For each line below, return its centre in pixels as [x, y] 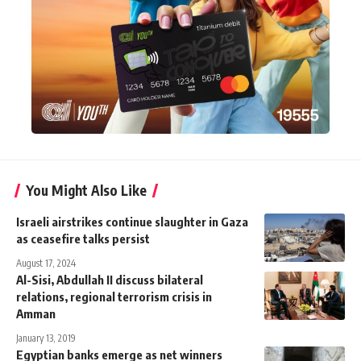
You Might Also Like [86, 190]
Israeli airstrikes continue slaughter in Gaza [132, 221]
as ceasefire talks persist [83, 238]
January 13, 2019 [46, 338]
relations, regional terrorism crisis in [114, 296]
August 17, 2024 [46, 263]
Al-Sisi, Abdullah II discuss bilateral [110, 279]
